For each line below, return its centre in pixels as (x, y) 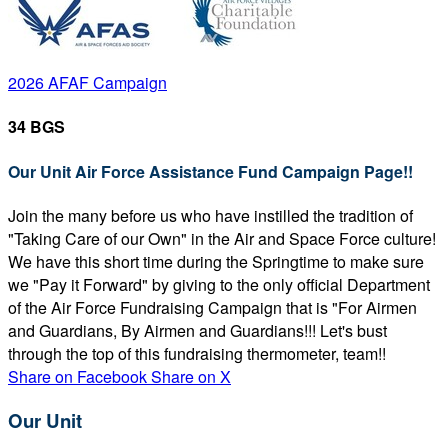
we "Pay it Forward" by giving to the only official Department (219, 284)
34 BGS (36, 127)
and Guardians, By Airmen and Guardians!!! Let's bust (197, 330)
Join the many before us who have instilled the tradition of (210, 215)
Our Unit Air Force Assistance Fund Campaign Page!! (210, 171)
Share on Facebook (77, 376)
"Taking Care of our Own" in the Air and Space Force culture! (222, 238)
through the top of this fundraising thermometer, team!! (197, 353)
